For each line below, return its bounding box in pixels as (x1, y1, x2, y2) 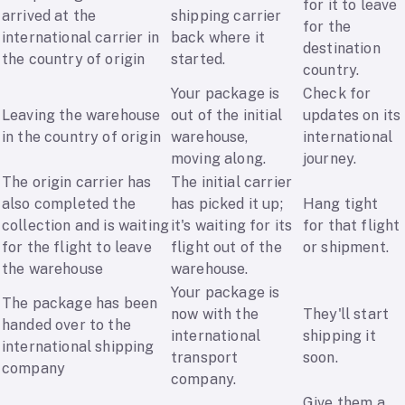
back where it (171, 29, 266, 47)
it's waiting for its (171, 217, 293, 235)
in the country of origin (2, 128, 161, 146)
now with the (171, 306, 259, 324)
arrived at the (2, 7, 97, 25)
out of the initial (171, 107, 282, 125)
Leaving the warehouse (2, 107, 161, 125)
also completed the (2, 195, 136, 213)
